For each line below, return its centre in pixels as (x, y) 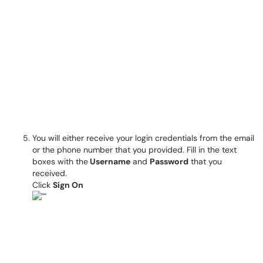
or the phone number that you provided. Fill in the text (134, 150)
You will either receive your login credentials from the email (143, 138)
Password (169, 161)
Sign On (68, 185)
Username (109, 161)
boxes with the (60, 161)
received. (50, 173)
